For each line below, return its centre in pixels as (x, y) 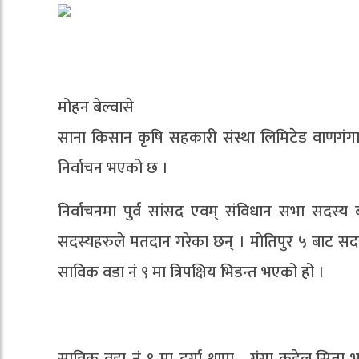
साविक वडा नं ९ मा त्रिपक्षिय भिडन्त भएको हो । (191, 272)
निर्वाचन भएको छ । (113, 168)
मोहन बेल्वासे (96, 107)
